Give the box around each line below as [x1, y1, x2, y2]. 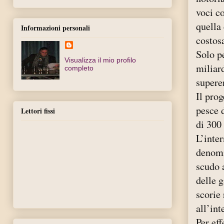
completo [64, 63, 94, 72]
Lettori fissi [21, 105, 55, 116]
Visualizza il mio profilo [64, 55, 136, 64]
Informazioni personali [21, 22, 90, 33]
